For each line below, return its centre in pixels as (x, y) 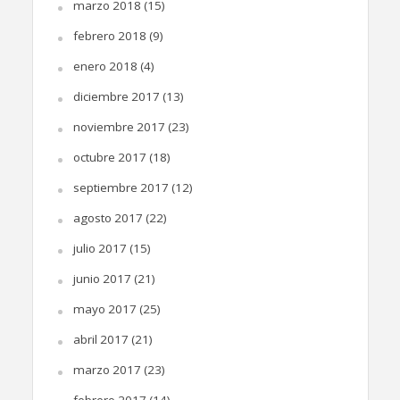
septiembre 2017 (121, 187)
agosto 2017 (108, 217)
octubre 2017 (109, 157)
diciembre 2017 (116, 96)
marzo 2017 (107, 369)
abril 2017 (100, 339)
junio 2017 (102, 278)
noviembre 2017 (119, 126)
